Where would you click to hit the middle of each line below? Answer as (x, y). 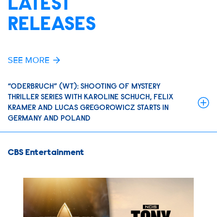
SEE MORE (29, 60)
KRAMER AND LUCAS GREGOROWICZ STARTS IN (88, 108)
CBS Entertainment (46, 153)
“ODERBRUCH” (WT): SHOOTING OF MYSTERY (84, 87)
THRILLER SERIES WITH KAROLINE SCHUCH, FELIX (91, 97)
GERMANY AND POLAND (49, 119)
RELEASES (52, 25)
